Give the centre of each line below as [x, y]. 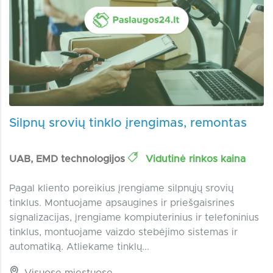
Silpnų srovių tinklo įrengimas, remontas [128, 123]
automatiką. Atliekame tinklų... [79, 246]
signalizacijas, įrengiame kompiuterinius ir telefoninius [134, 217]
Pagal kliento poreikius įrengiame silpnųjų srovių [121, 188]
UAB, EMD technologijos [69, 159]
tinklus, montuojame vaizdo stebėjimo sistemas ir [123, 232]
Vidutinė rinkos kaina [194, 159]
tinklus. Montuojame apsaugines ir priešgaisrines [122, 203]
